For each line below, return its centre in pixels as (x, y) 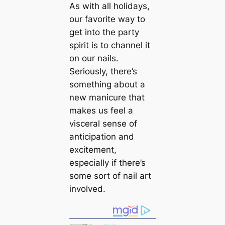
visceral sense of (103, 123)
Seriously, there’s (103, 71)
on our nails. (94, 58)
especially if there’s (107, 162)
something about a (107, 84)
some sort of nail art (110, 176)
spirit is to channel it (109, 45)
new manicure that (107, 97)
